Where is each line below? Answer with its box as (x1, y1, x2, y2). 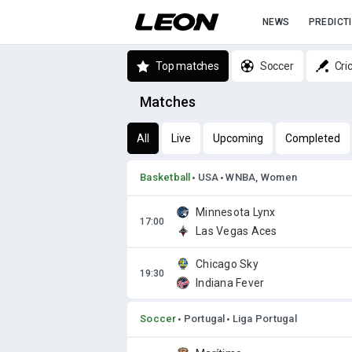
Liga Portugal (232, 313, 297, 324)
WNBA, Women (225, 171, 297, 183)
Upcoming (213, 132, 263, 145)
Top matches (156, 60, 219, 72)
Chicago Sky (196, 258, 258, 270)
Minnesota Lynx (196, 206, 276, 218)
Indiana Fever (196, 277, 265, 289)
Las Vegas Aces (196, 225, 277, 237)
